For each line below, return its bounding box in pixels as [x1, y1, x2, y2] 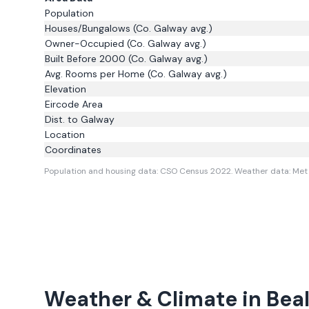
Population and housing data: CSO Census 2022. [44, 166, 235, 177]
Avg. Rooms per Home [45, 68, 145, 80]
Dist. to [45, 113, 81, 126]
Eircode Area [45, 98, 103, 110]
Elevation [45, 83, 86, 95]
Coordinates [45, 143, 101, 156]
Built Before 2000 [45, 52, 126, 65]
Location [45, 128, 85, 141]
